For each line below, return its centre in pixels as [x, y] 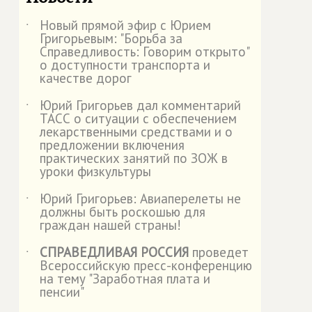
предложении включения [112, 145]
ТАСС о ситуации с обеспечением [138, 118]
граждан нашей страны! [110, 225]
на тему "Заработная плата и [125, 279]
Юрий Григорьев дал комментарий [140, 105]
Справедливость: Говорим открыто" [144, 52]
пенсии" [62, 292]
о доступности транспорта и [125, 65]
